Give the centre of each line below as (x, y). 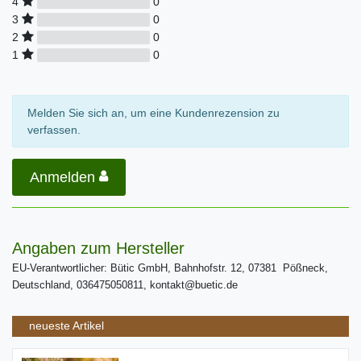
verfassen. (54, 129)
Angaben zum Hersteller (98, 249)
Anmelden (62, 177)
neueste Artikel (66, 326)
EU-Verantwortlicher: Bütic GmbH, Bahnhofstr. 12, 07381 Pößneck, (170, 268)
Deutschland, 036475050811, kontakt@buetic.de (125, 285)
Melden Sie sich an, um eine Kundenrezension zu (153, 112)
